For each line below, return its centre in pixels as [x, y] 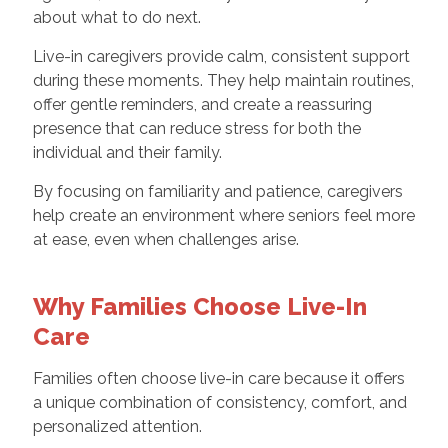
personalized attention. [117, 426]
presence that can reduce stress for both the [196, 128]
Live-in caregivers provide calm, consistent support [221, 56]
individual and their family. [127, 152]
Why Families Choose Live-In [199, 306]
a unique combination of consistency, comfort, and [219, 402]
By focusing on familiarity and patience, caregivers [217, 191]
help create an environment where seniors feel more [223, 215]
